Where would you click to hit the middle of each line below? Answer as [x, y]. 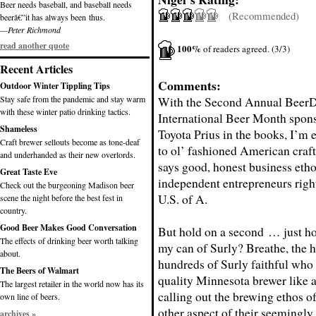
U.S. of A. [183, 199]
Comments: [189, 85]
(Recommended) [259, 16]
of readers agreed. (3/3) [245, 48]
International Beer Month [222, 118]
